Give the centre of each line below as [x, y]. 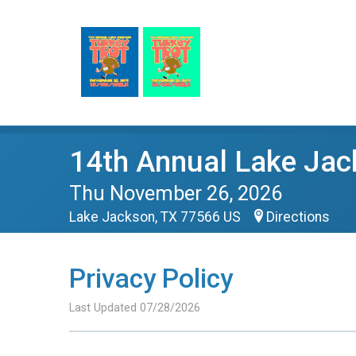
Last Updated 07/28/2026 [135, 308]
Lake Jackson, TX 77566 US [157, 217]
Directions [298, 217]
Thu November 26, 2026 [176, 193]
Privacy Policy [151, 279]
